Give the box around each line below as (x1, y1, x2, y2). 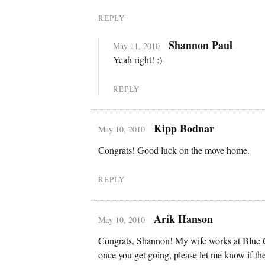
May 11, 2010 (113, 40, 160, 51)
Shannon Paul (168, 37, 232, 53)
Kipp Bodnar (153, 120, 214, 136)
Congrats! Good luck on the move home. (98, 143, 250, 156)
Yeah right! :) (113, 53, 162, 66)
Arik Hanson (153, 211, 213, 227)
